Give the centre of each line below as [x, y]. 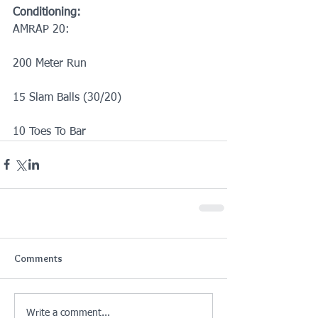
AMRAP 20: [41, 29]
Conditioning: [47, 12]
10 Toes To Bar [49, 132]
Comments [38, 258]
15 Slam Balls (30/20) [67, 98]
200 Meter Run [50, 64]
